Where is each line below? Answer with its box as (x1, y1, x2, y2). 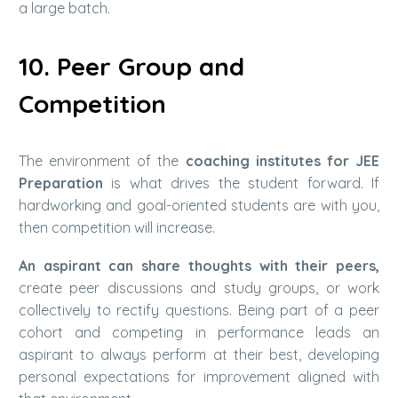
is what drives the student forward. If (103, 174, 379, 193)
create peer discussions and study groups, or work (19, 278, 379, 297)
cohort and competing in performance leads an (19, 322, 379, 341)
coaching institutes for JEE (185, 152, 380, 171)
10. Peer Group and (19, 50, 244, 82)
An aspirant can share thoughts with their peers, (19, 256, 379, 275)
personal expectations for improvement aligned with (19, 367, 379, 386)
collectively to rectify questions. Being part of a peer (19, 300, 379, 319)
